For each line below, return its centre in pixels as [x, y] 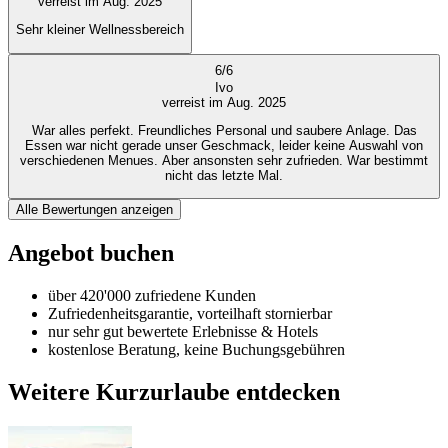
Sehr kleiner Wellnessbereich [100, 30]
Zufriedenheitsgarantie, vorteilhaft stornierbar [190, 314]
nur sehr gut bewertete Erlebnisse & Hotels [183, 332]
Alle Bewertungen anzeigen [94, 210]
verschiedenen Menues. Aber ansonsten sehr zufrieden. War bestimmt [183, 160]
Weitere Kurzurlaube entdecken [174, 392]
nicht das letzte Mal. [224, 175]
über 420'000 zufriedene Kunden [152, 296]
